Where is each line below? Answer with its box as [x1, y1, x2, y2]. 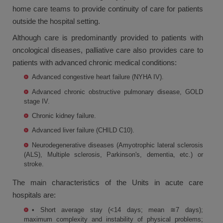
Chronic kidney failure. [32, 112, 97, 120]
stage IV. [24, 97, 50, 105]
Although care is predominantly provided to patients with [12, 33, 203, 42]
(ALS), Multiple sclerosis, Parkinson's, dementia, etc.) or [24, 150, 203, 158]
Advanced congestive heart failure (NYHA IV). [32, 73, 164, 81]
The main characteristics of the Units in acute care [12, 178, 203, 187]
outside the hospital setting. [12, 16, 100, 25]
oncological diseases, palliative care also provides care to [12, 45, 203, 54]
